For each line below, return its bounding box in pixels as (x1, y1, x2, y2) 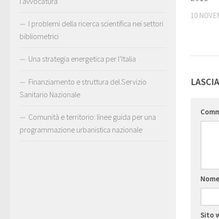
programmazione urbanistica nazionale (20, 124, 142, 134)
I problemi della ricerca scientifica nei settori (28, 18, 163, 28)
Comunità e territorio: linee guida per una (28, 111, 156, 122)
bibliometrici (20, 31, 59, 41)
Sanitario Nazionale (20, 89, 80, 99)
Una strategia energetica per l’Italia (28, 53, 136, 64)
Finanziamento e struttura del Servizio (28, 76, 147, 87)
